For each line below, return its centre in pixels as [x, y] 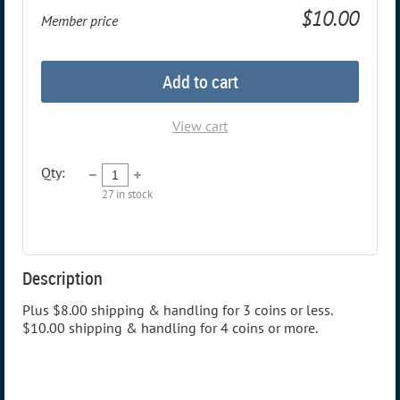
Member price [79, 21]
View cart [200, 126]
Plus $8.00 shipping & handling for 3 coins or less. [177, 310]
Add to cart [200, 82]
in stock [133, 195]
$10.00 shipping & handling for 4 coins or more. [170, 328]
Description [62, 279]
